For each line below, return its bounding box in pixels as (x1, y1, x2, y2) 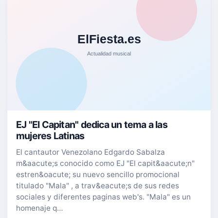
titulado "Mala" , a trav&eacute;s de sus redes (16, 181, 179, 190)
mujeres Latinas (16, 129, 85, 142)
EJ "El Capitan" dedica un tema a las (16, 118, 167, 130)
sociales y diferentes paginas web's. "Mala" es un (16, 192, 191, 201)
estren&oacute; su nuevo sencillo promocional (16, 169, 180, 179)
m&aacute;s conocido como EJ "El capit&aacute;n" (16, 158, 195, 168)
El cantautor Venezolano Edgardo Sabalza (16, 147, 165, 157)
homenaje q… (16, 203, 63, 213)
